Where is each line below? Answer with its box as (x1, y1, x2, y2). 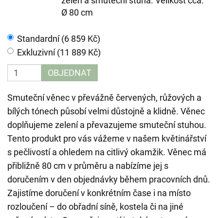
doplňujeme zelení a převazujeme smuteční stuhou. (7, 120, 206, 130)
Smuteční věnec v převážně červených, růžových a (7, 92, 201, 103)
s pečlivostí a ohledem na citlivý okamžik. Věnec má (7, 147, 206, 157)
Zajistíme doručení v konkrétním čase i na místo (7, 188, 191, 198)
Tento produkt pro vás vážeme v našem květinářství (7, 133, 206, 144)
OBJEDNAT (48, 68, 91, 78)
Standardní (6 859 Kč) (17, 34, 100, 44)
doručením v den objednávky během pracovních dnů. (7, 174, 210, 184)
